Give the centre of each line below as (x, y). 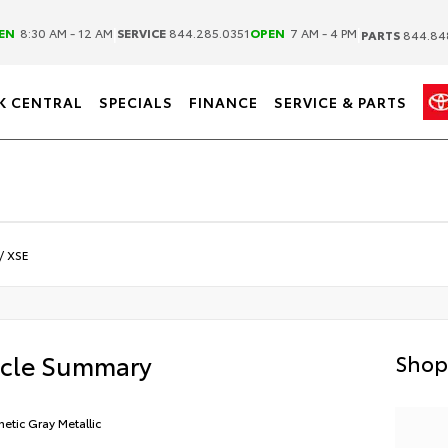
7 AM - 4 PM (322, 32)
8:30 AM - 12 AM (65, 32)
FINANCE (223, 102)
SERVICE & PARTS (340, 102)
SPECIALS (136, 102)
